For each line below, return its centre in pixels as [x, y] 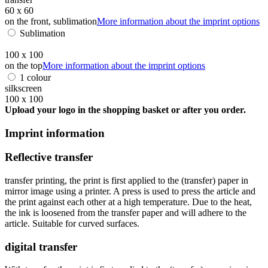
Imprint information [55, 133]
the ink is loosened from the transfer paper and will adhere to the [126, 212]
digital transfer [41, 246]
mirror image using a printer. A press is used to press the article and [130, 191]
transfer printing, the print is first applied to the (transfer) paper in [127, 180]
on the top [24, 65]
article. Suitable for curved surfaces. [72, 223]
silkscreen [23, 88]
